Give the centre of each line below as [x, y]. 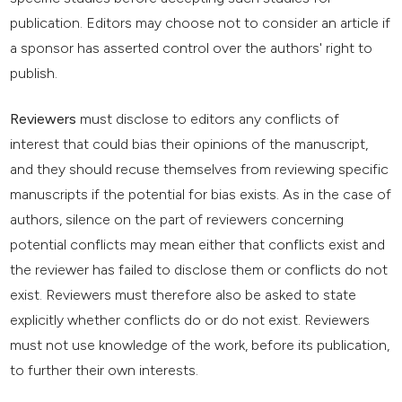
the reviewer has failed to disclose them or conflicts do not [199, 270]
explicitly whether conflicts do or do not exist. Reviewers [190, 320]
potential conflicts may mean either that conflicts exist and [198, 245]
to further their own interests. [105, 371]
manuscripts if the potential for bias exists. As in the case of [201, 195]
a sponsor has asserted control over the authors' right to [192, 48]
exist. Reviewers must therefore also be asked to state [184, 295]
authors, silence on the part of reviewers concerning [177, 220]
